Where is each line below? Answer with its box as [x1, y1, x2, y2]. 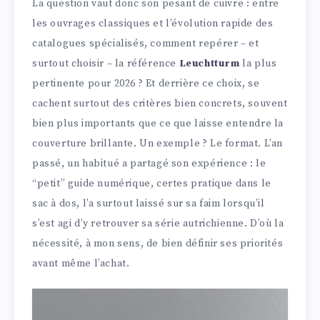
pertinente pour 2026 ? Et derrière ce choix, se [32, 77, 260, 91]
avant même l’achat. [32, 257, 130, 271]
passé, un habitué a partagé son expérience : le [32, 157, 266, 171]
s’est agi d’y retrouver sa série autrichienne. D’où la [32, 217, 284, 231]
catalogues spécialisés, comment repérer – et [32, 37, 259, 51]
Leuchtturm [179, 57, 240, 71]
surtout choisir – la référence [32, 57, 179, 71]
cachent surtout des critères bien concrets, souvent [32, 97, 288, 111]
